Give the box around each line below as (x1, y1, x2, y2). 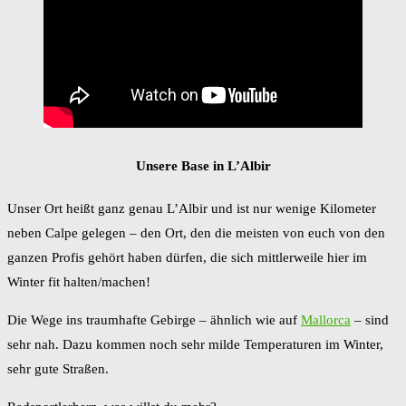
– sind (351, 313, 389, 328)
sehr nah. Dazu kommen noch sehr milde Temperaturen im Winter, (7, 337, 383, 353)
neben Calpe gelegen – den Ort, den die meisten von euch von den (7, 226, 385, 241)
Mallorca (301, 313, 351, 328)
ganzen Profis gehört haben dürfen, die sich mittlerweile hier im (7, 250, 367, 266)
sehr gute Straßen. (7, 362, 109, 377)
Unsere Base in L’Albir (135, 159, 271, 174)
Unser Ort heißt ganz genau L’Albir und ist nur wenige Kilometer (7, 201, 376, 217)
